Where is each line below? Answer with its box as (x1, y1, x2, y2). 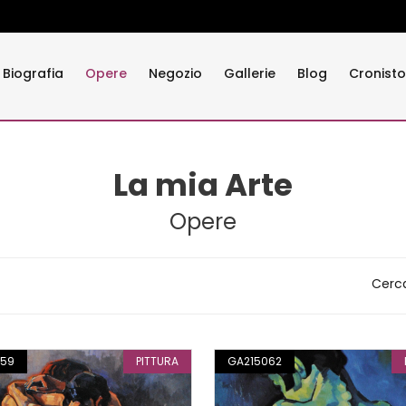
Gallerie (224, 64, 275, 82)
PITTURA (136, 353, 179, 369)
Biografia (3, 64, 63, 82)
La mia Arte (113, 163, 293, 207)
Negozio (149, 64, 202, 82)
